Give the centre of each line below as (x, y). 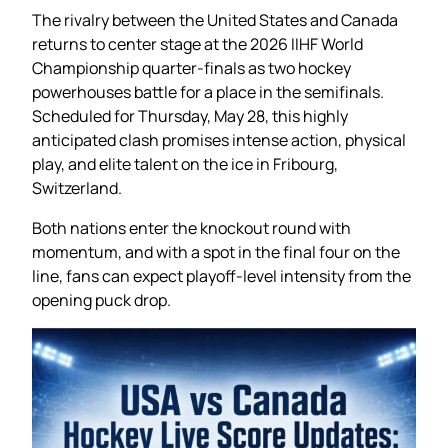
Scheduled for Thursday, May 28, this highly (190, 115)
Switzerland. (77, 187)
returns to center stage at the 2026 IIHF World (197, 43)
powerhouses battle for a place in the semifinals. (208, 91)
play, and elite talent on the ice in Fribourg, (185, 163)
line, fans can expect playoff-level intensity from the (221, 275)
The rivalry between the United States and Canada (215, 19)
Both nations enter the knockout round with (191, 227)
